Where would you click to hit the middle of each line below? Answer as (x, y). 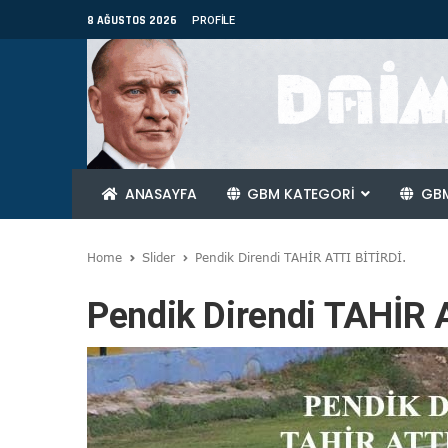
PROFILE (214, 20)
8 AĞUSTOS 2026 (132, 20)
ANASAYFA (158, 194)
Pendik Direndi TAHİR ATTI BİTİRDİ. (300, 257)
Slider (158, 257)
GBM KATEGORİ (301, 194)
